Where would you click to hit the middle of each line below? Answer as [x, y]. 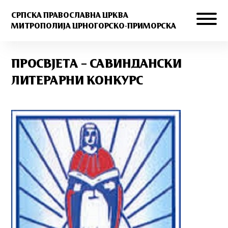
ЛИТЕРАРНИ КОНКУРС [77, 81]
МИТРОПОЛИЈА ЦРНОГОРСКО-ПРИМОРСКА [94, 26]
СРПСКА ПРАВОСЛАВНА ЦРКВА [70, 15]
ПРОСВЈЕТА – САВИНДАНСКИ [97, 64]
